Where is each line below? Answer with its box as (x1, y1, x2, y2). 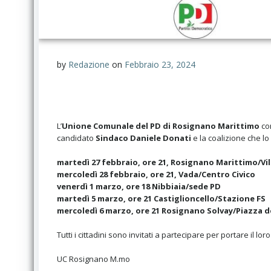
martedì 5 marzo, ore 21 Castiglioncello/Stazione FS (57, 193, 266, 204)
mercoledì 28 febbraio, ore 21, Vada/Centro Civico (57, 169, 255, 180)
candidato (57, 132, 94, 143)
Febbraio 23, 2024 (125, 59, 195, 70)
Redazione (68, 59, 109, 70)
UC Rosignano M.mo (57, 253, 130, 264)
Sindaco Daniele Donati (94, 132, 193, 143)
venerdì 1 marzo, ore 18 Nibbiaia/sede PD (57, 181, 221, 192)
